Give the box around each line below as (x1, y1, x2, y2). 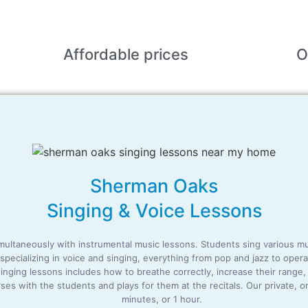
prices (144, 45, 189, 63)
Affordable (63, 45, 140, 63)
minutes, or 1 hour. (121, 294, 202, 305)
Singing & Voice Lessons (46, 199, 262, 223)
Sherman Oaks (90, 175, 218, 198)
